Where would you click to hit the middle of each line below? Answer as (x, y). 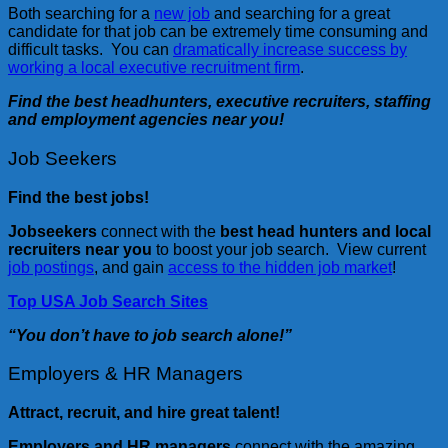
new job (182, 14)
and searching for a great (300, 14)
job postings (51, 267)
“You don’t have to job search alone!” (150, 335)
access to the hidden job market (280, 267)
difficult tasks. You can (90, 50)
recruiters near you (80, 249)
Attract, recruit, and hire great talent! (144, 413)
